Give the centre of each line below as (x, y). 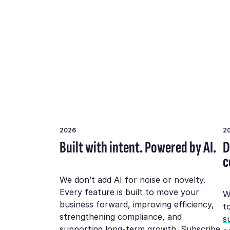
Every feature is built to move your (130, 192)
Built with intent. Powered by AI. (138, 148)
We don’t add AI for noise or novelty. (133, 179)
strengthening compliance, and (121, 216)
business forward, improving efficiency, (137, 204)
